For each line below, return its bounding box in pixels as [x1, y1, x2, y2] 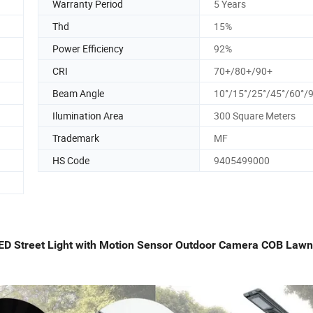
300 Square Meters [214, 108, 296, 122]
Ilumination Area [52, 108, 124, 122]
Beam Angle [52, 86, 104, 100]
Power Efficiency [52, 41, 124, 55]
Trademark [52, 131, 99, 145]
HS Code [52, 153, 89, 167]
